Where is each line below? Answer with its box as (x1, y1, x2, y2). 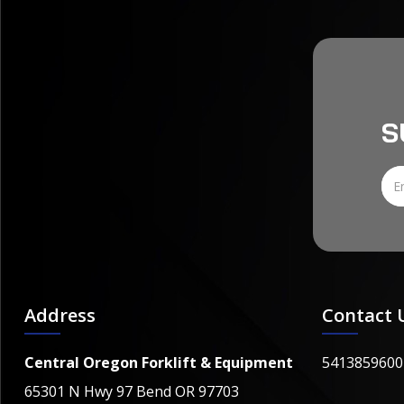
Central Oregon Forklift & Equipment (24, 352, 293, 372)
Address (24, 302, 96, 327)
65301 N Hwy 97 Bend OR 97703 (24, 381, 239, 401)
